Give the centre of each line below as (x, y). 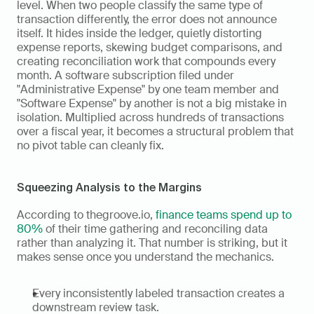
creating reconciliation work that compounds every (146, 62)
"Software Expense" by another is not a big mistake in (152, 104)
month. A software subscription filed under (125, 76)
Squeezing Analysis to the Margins (109, 187)
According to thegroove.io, (86, 215)
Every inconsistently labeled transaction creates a (158, 294)
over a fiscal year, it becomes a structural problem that (155, 132)
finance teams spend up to (224, 215)
